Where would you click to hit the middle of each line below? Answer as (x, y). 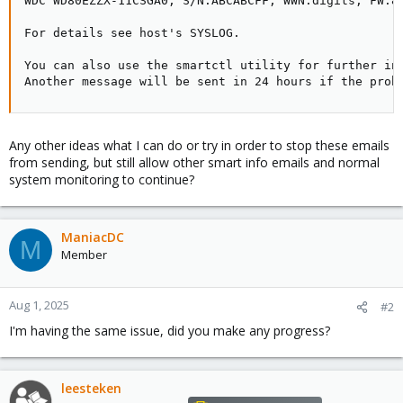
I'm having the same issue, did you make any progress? (170, 331)
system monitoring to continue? (102, 179)
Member (84, 255)
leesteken (91, 388)
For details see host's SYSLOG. (132, 33)
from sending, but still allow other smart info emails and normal (194, 162)
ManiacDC (93, 237)
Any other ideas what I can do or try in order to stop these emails (199, 145)
